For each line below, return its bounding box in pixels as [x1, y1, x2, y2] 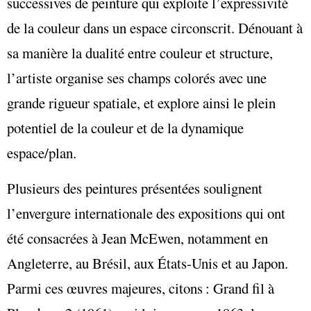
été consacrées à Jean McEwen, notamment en [7, 228, 268, 248]
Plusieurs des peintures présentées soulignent [7, 178, 262, 198]
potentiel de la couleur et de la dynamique [7, 118, 244, 138]
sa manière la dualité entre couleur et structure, [7, 43, 273, 63]
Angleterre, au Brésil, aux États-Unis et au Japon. [7, 253, 288, 273]
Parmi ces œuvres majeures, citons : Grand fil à [7, 278, 274, 298]
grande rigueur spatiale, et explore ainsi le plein [7, 93, 276, 113]
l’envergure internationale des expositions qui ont [7, 203, 285, 223]
